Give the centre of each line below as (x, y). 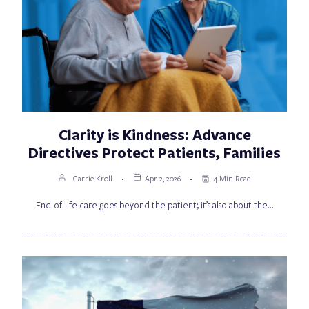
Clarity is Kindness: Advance (154, 135)
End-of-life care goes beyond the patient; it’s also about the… (154, 205)
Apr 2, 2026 (163, 179)
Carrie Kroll (93, 179)
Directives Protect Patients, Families (154, 153)
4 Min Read (232, 179)
